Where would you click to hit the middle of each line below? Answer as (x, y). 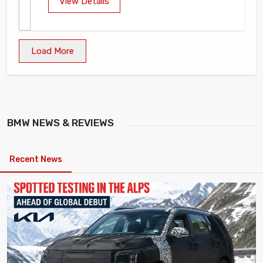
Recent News (36, 160)
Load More (53, 51)
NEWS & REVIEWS (73, 123)
